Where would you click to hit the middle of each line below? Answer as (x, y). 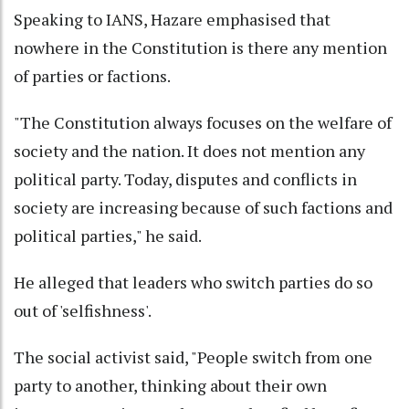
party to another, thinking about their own (170, 386)
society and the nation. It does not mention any (189, 151)
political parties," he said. (108, 236)
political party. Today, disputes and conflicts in (185, 179)
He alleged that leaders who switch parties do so (193, 283)
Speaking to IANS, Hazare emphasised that (172, 20)
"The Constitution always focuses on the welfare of (203, 123)
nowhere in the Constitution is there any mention (200, 48)
